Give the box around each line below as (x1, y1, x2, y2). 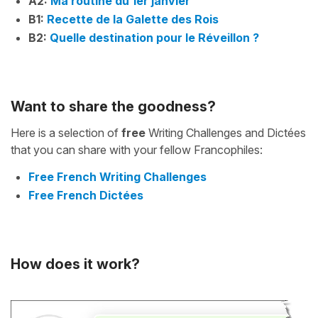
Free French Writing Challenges (28, 169, 207, 184)
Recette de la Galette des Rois (47, 11, 219, 26)
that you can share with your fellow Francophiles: (11, 142, 263, 157)
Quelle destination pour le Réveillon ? (50, 30, 259, 45)
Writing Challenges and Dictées (146, 125, 306, 140)
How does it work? (11, 255, 140, 273)
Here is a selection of (11, 125, 121, 140)
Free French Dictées (28, 187, 143, 202)
